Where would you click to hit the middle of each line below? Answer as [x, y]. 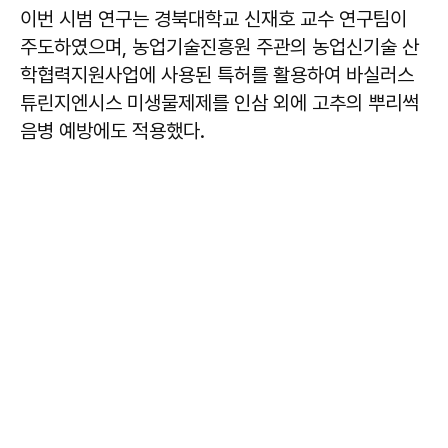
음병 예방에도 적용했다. [112, 131]
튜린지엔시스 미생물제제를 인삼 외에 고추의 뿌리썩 [219, 103]
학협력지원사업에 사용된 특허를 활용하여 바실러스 [217, 75]
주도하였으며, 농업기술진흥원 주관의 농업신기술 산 [219, 47]
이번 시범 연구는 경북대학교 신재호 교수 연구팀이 [213, 19]
